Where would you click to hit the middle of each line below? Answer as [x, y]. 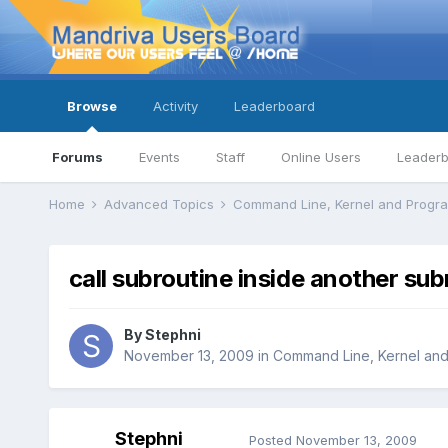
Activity [175, 106]
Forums [77, 157]
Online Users [320, 157]
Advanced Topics [160, 204]
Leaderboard [274, 106]
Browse [91, 106]
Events [159, 157]
